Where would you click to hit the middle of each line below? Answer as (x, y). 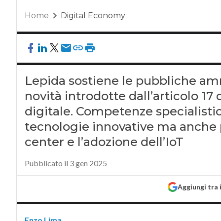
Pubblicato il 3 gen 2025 (66, 163)
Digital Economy (93, 16)
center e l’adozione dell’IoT (104, 142)
